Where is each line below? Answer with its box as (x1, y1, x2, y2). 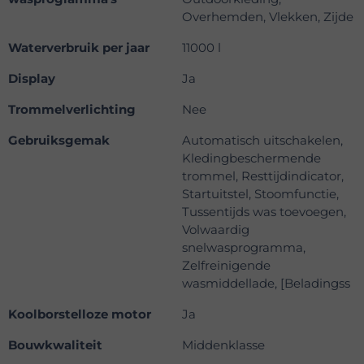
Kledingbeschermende (182, 150, 321, 167)
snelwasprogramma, (182, 240, 305, 256)
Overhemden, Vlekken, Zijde (182, 9, 353, 25)
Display (8, 71, 55, 87)
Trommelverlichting (8, 102, 136, 118)
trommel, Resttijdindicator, (182, 168, 344, 184)
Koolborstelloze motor (8, 306, 151, 323)
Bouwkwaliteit (8, 337, 102, 353)
